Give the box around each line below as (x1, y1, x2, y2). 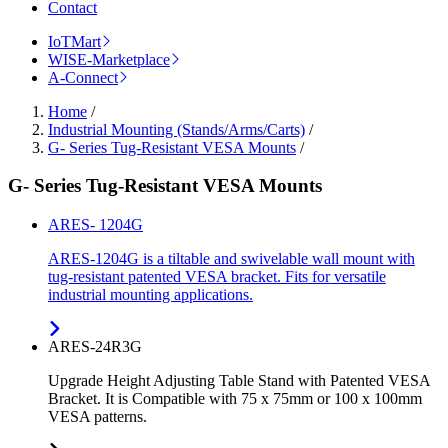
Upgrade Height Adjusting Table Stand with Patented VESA (48, 372, 430, 390)
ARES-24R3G (48, 338, 142, 356)
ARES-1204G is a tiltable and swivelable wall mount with (48, 250, 415, 268)
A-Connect (48, 68, 118, 86)
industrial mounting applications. (48, 286, 253, 304)
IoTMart (48, 32, 101, 50)
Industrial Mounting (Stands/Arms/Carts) (48, 120, 305, 138)
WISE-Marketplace (48, 50, 170, 68)
